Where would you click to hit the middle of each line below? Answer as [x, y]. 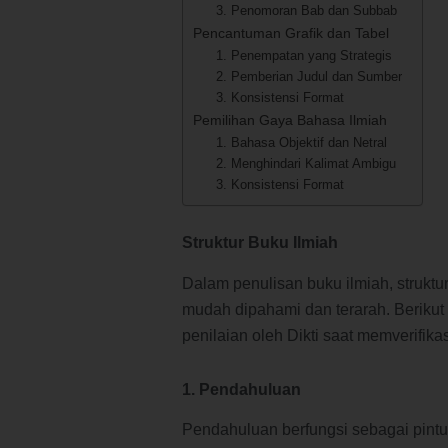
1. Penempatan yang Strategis [303, 55]
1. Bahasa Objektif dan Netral [301, 142]
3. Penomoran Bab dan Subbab [306, 10]
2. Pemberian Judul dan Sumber [308, 76]
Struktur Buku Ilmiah [260, 242]
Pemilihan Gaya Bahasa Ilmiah [290, 119]
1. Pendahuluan [241, 389]
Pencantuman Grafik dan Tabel [291, 32]
